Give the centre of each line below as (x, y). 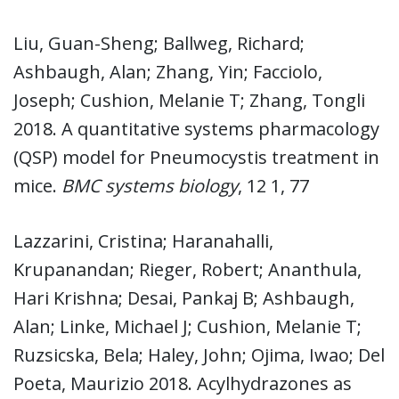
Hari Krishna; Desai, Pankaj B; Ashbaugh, (184, 297)
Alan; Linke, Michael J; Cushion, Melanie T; (187, 326)
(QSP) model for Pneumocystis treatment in (196, 157)
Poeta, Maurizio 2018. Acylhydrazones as (183, 383)
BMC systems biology (150, 185)
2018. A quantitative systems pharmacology (196, 128)
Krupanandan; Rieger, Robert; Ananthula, (187, 269)
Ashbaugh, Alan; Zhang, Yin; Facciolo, (168, 71)
